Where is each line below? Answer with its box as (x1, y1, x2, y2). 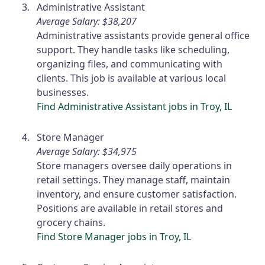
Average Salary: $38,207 (37, 15, 137, 28)
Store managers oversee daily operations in (37, 159, 232, 173)
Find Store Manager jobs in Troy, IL (37, 230, 192, 244)
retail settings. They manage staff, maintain (37, 173, 231, 187)
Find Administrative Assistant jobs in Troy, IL (37, 100, 232, 114)
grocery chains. (37, 216, 106, 230)
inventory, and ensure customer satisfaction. (37, 188, 237, 201)
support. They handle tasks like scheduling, (37, 43, 230, 57)
